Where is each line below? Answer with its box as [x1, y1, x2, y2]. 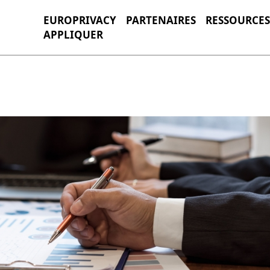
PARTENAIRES [126, 13, 196, 27]
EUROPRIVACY [43, 13, 116, 27]
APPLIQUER [43, 27, 103, 42]
